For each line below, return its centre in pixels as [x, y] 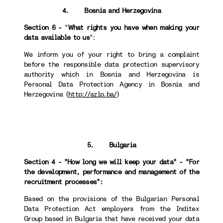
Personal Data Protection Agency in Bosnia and [111, 84]
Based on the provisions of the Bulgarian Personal [111, 199]
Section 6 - [45, 28]
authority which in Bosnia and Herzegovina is [111, 74]
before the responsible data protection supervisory [111, 64]
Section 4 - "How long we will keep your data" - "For [111, 162]
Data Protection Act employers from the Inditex [111, 209]
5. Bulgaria [111, 145]
